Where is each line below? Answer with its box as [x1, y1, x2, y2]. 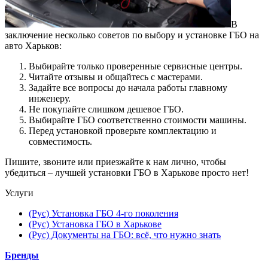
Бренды [5, 250, 39, 261]
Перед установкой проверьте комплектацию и [29, 126, 217, 136]
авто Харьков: [5, 41, 62, 51]
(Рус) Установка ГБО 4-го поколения [29, 208, 178, 219]
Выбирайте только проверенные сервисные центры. [29, 61, 242, 72]
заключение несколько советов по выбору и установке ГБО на [5, 30, 259, 41]
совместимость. [29, 136, 92, 147]
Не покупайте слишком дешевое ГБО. [29, 104, 184, 115]
